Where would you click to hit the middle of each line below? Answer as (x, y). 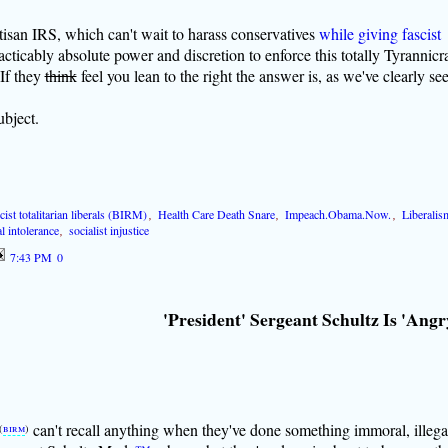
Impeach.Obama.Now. (338, 213)
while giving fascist (379, 33)
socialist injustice (109, 229)
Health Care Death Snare (216, 213)
